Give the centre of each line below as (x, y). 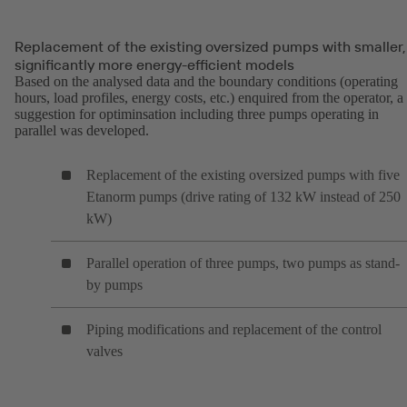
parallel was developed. (82, 131)
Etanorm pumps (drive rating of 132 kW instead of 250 (243, 197)
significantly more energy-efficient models (154, 65)
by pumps (114, 285)
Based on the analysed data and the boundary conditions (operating (206, 82)
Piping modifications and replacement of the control (234, 330)
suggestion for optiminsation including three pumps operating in (197, 114)
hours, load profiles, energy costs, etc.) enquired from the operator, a (209, 98)
